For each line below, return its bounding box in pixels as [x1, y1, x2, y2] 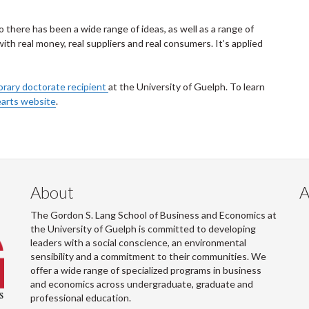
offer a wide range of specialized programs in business [30, 264, 261, 276]
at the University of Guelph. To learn [108, 81, 265, 92]
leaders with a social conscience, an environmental [30, 237, 246, 248]
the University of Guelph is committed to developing [30, 223, 256, 235]
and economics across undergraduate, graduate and [30, 278, 253, 290]
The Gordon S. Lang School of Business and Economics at [30, 209, 277, 221]
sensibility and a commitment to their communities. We [30, 250, 266, 262]
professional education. [30, 292, 131, 303]
